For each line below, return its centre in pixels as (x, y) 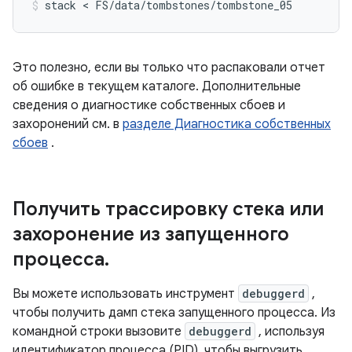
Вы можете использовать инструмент (125, 294)
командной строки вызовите (99, 332)
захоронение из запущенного (151, 234)
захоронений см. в (68, 124)
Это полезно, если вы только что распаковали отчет (169, 68)
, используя (290, 332)
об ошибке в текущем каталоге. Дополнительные (157, 86)
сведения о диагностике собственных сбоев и (149, 105)
